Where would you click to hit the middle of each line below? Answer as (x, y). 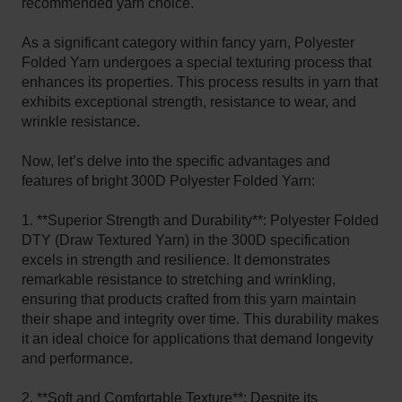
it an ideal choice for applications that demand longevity (198, 338)
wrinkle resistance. (83, 121)
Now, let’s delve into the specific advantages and (176, 161)
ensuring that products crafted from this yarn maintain (189, 299)
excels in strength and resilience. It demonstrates (176, 259)
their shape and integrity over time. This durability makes (201, 319)
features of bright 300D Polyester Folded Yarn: (169, 180)
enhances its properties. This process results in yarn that (200, 82)
